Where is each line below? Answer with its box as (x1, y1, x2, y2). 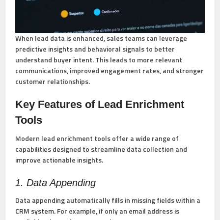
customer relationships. (15, 76, 90, 87)
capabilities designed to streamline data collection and (15, 144, 188, 155)
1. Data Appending (15, 177, 96, 189)
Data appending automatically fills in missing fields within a (15, 195, 201, 206)
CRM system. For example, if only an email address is (15, 206, 180, 217)
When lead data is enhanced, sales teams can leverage (15, 33, 188, 44)
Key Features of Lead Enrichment (15, 98, 185, 111)
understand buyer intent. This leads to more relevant (15, 55, 183, 65)
